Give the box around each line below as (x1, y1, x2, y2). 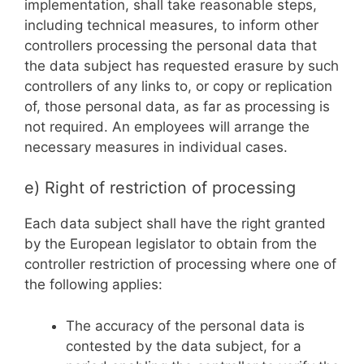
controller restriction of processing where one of (24, 256, 336, 272)
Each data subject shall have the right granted (24, 215, 326, 232)
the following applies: (24, 276, 162, 292)
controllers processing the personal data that (24, 37, 317, 54)
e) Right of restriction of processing (24, 178, 296, 197)
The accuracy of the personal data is (66, 317, 305, 334)
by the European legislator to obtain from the (24, 236, 317, 252)
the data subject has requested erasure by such (24, 57, 339, 74)
